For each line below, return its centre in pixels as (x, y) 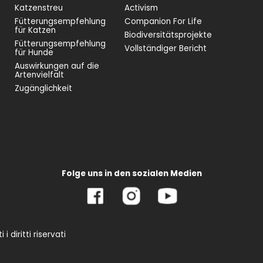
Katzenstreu (39, 8)
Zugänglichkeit (44, 88)
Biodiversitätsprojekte (168, 35)
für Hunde (34, 53)
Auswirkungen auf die (57, 66)
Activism (141, 8)
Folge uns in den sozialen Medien (131, 174)
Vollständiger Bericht (166, 48)
